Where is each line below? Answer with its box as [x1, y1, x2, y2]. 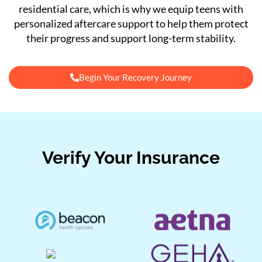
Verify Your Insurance [42, 147, 220, 168]
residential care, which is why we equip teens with [19, 2, 243, 15]
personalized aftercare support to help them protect [13, 16, 249, 30]
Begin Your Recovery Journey [79, 71, 192, 82]
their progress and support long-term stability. [26, 31, 236, 44]
